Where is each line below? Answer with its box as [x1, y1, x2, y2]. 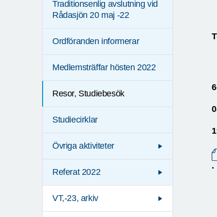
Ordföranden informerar [52, 36, 139, 46]
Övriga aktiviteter [52, 141, 114, 151]
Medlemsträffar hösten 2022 [52, 62, 156, 73]
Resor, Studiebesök [52, 89, 124, 99]
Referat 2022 [52, 167, 101, 177]
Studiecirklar [52, 115, 98, 125]
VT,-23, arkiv [52, 193, 98, 203]
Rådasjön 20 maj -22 [52, 10, 129, 20]
